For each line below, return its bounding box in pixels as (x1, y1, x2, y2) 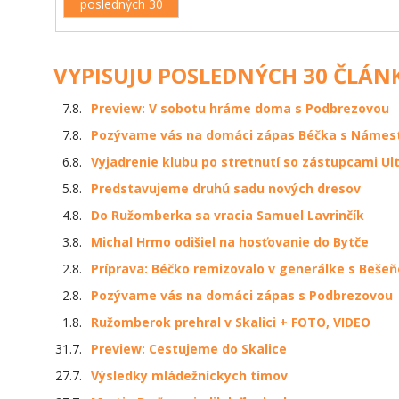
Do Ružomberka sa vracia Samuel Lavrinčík (91, 207, 364, 224)
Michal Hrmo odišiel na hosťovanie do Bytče (91, 233, 369, 251)
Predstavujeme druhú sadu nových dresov (91, 180, 361, 198)
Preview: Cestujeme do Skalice (91, 340, 287, 358)
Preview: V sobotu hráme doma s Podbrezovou (91, 100, 389, 118)
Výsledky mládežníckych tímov (91, 367, 288, 385)
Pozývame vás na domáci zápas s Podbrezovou (91, 287, 393, 305)
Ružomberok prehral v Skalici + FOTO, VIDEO (91, 313, 370, 331)
